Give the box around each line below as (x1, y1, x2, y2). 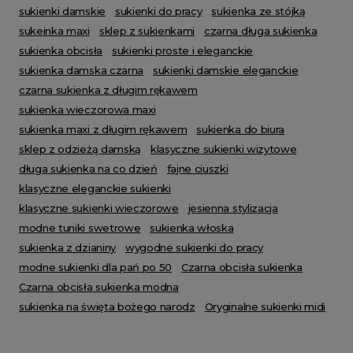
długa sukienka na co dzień (19, 162, 158, 175)
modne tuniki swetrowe (19, 221, 141, 234)
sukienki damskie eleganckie (152, 64, 299, 76)
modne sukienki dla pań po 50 (19, 261, 173, 273)
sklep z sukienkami (98, 24, 195, 37)
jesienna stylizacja (188, 202, 278, 214)
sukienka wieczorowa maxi (19, 103, 156, 116)
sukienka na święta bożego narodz (19, 300, 195, 313)
